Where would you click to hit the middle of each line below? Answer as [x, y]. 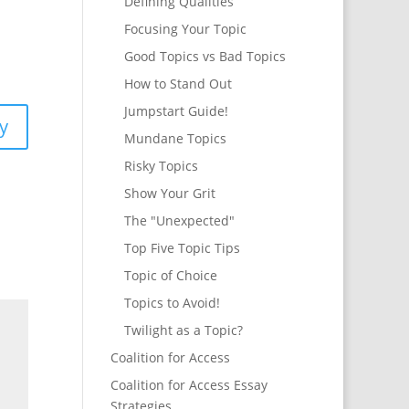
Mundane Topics [175, 139]
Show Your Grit [169, 194]
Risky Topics [161, 166]
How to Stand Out [178, 84]
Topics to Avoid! [172, 303]
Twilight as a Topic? [183, 330]
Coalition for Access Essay [189, 385]
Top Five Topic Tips [182, 248]
